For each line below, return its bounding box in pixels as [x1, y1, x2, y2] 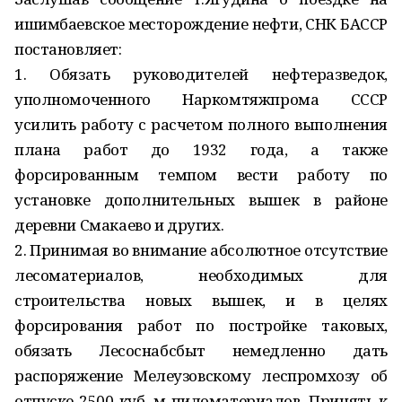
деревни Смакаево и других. [14, 214, 224, 235]
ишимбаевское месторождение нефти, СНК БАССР [14, 13, 388, 34]
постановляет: [14, 39, 122, 59]
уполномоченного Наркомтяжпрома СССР [14, 89, 388, 109]
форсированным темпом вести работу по [14, 164, 388, 185]
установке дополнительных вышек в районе [14, 189, 388, 210]
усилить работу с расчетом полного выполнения [14, 114, 388, 135]
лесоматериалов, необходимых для [14, 265, 388, 285]
